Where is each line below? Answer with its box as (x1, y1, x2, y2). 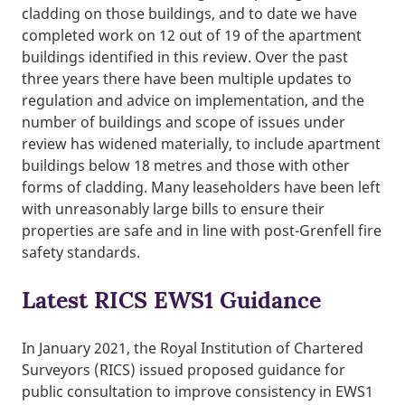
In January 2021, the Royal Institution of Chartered (22, 337, 363, 358)
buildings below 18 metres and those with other (22, 155, 350, 175)
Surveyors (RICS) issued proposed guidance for (22, 359, 345, 380)
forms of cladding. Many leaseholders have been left (22, 176, 381, 197)
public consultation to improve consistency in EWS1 (22, 381, 373, 401)
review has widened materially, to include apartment (22, 133, 381, 154)
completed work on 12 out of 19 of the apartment (22, 24, 362, 45)
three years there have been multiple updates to (22, 68, 352, 89)
